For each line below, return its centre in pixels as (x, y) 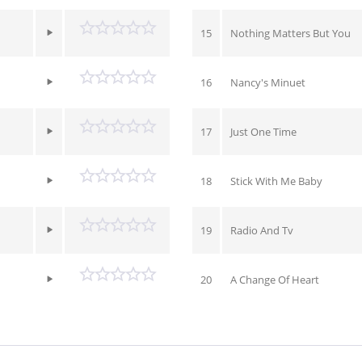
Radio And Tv (261, 230)
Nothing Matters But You (290, 33)
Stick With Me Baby (276, 181)
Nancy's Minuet (267, 82)
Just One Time (263, 132)
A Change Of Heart (274, 280)
